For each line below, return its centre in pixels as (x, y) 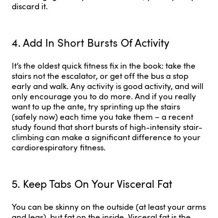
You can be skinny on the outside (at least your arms (109, 207)
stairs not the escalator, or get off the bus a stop (100, 75)
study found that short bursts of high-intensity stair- (107, 127)
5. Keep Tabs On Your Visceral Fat (92, 184)
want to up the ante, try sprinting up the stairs (96, 106)
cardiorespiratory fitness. (59, 147)
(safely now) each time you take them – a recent (102, 116)
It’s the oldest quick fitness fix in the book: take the (104, 65)
